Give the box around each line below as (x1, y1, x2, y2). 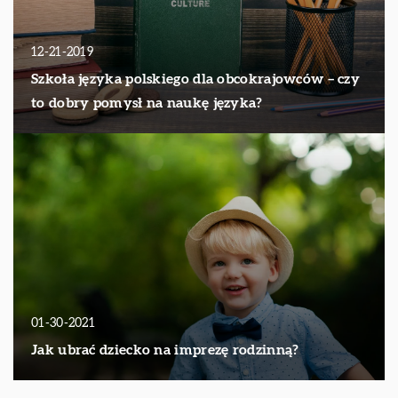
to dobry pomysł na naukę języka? (31, 95, 263, 110)
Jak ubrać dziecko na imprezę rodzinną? (31, 342, 299, 357)
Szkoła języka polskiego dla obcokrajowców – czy (31, 71, 361, 86)
